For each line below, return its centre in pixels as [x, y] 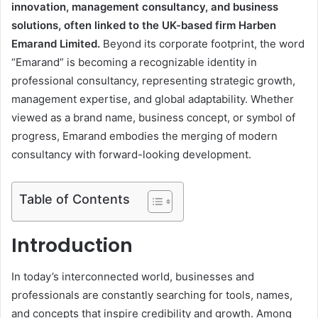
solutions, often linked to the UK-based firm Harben [144, 25]
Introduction [72, 245]
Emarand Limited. [56, 43]
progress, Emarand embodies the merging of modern [144, 136]
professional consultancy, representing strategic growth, [153, 80]
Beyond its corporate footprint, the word [202, 43]
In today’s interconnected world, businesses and [133, 276]
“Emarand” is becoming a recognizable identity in [134, 62]
